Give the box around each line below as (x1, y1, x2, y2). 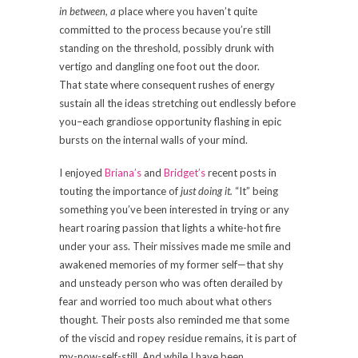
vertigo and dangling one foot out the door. (59, 59, 260, 73)
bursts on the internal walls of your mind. (59, 133, 248, 146)
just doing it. (181, 184, 233, 197)
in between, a (59, 4, 116, 18)
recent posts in (205, 165, 276, 179)
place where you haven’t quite (116, 4, 257, 18)
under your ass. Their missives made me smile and (59, 239, 291, 253)
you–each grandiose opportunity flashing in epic (59, 114, 281, 128)
